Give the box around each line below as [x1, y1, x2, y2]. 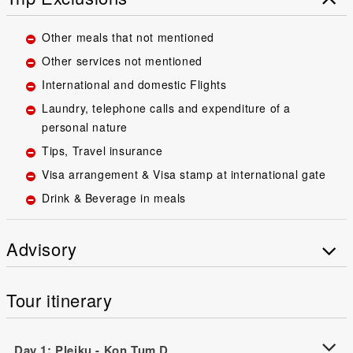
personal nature [42, 118, 128, 135]
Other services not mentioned [42, 52, 203, 69]
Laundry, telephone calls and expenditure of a [42, 99, 292, 116]
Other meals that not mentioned [42, 28, 214, 45]
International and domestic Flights [42, 76, 227, 92]
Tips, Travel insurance [42, 142, 163, 158]
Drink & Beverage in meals [42, 189, 186, 206]
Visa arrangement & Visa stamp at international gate [42, 165, 326, 182]
